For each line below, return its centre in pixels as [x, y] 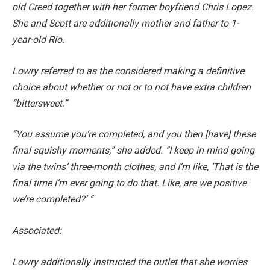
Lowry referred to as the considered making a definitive [128, 71]
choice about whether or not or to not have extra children [131, 87]
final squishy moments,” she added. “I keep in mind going [133, 151]
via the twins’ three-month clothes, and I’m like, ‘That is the [135, 167]
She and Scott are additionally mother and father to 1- [125, 24]
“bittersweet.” [40, 103]
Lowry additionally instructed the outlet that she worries [130, 262]
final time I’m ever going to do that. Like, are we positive [129, 183]
